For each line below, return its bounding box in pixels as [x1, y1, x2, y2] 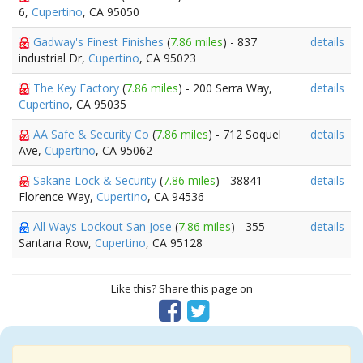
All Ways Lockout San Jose [33, 219, 175, 234]
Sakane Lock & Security [33, 173, 160, 188]
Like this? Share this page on [110, 281, 253, 296]
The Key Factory [33, 80, 122, 96]
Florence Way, [19, 189, 96, 204]
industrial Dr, [19, 50, 88, 66]
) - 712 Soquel [208, 126, 281, 142]
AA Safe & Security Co [33, 126, 152, 142]
